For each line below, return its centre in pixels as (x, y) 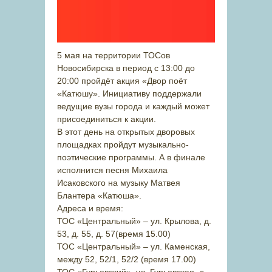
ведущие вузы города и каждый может (133, 106)
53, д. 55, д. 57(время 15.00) (114, 234)
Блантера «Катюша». (99, 195)
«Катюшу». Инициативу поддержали (129, 93)
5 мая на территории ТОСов (114, 55)
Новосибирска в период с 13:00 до (126, 68)
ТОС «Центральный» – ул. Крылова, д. (134, 221)
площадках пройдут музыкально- (123, 144)
